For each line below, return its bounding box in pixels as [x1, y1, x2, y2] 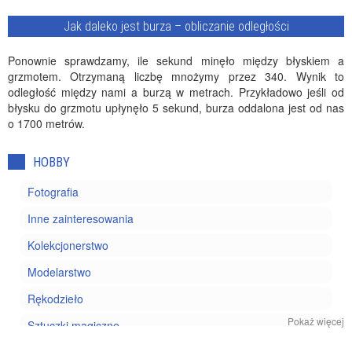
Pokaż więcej [288, 314, 344, 328]
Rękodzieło [27, 291, 83, 306]
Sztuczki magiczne [27, 317, 119, 333]
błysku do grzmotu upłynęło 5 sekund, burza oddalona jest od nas [8, 100, 344, 115]
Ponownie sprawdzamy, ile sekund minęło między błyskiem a [8, 53, 344, 68]
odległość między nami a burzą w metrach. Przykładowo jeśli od [8, 84, 344, 100]
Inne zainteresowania [27, 211, 134, 226]
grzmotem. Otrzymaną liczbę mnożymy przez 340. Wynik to [8, 68, 344, 84]
